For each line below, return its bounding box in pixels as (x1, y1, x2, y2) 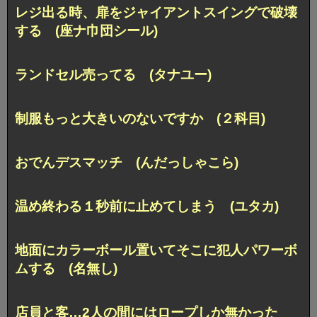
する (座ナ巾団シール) (15, 23, 158, 39)
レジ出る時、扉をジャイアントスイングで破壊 (15, 5, 297, 21)
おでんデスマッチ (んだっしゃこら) (15, 154, 238, 170)
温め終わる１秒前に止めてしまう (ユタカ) (15, 198, 279, 214)
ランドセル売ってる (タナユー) (15, 67, 212, 82)
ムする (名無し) (15, 260, 117, 276)
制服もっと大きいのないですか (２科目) (15, 110, 265, 126)
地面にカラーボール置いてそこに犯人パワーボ (15, 242, 297, 258)
